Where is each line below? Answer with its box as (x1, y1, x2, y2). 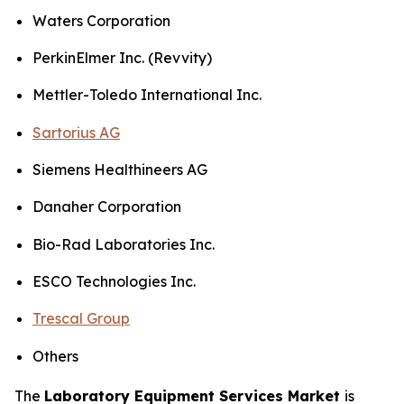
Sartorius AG (32, 123, 120, 142)
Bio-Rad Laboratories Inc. (32, 234, 215, 253)
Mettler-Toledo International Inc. (32, 86, 262, 105)
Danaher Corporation (32, 197, 181, 216)
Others (32, 346, 78, 365)
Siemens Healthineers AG (32, 160, 207, 179)
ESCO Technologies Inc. (32, 271, 196, 290)
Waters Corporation (32, 11, 170, 30)
